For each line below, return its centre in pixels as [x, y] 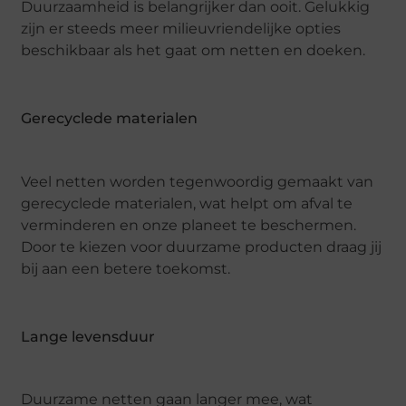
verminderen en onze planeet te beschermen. [189, 225]
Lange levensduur [88, 336]
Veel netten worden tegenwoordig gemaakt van [198, 181]
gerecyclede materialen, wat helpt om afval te [187, 203]
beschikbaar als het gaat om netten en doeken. [193, 50]
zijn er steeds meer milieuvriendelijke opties [181, 28]
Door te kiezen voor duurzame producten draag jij [202, 246]
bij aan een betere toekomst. [126, 268]
